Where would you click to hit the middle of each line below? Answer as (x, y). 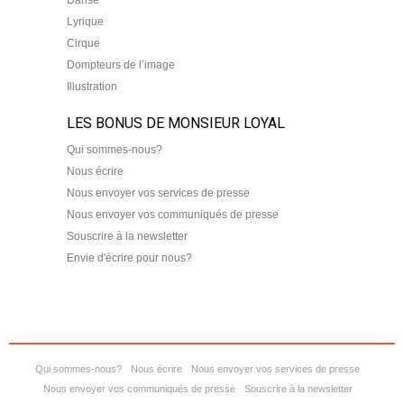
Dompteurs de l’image (121, 64)
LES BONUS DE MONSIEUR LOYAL (176, 123)
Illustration (92, 86)
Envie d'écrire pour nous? (129, 257)
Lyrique (85, 21)
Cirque (83, 43)
